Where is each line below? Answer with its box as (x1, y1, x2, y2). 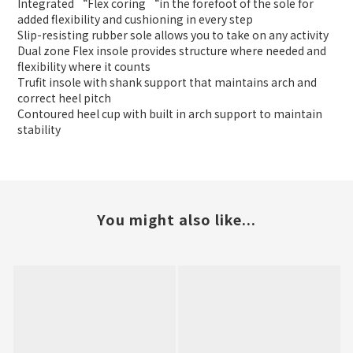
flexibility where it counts (17, 58, 150, 75)
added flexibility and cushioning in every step (17, 11, 253, 28)
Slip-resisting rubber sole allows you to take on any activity (17, 27, 329, 43)
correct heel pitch (17, 90, 111, 106)
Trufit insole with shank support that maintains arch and (17, 74, 317, 91)
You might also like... (97, 209, 256, 230)
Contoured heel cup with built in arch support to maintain (17, 106, 322, 122)
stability (17, 121, 61, 138)
